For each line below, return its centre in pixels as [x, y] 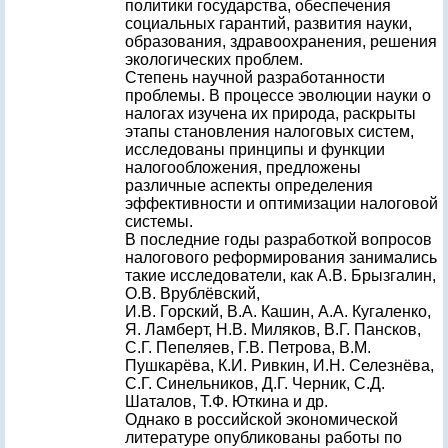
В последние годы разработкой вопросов [278, 239]
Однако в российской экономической [261, 419]
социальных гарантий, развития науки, [268, 23]
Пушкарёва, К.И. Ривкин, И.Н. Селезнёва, [279, 365]
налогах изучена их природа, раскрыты [270, 113]
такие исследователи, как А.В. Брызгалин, [280, 275]
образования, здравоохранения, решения [281, 41]
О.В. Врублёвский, [192, 293]
